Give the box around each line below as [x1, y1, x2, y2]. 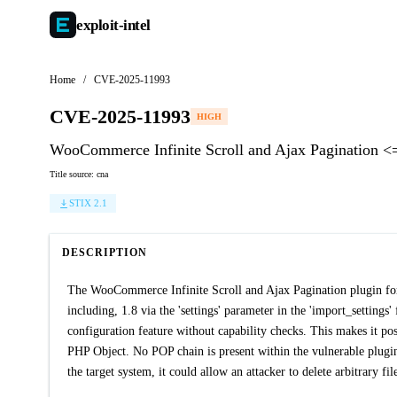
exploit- [76, 16, 123, 34]
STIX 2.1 [69, 198, 107, 208]
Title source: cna [50, 169, 108, 179]
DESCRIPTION [62, 246, 147, 259]
